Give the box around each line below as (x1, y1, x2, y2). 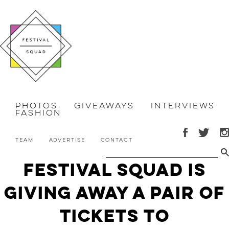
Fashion (15, 108, 62, 119)
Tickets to (59, 204, 170, 227)
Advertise (49, 136, 85, 143)
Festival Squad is (23, 158, 206, 181)
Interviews (151, 101, 216, 111)
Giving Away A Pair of (4, 181, 225, 204)
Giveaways (74, 101, 134, 111)
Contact (100, 136, 133, 143)
